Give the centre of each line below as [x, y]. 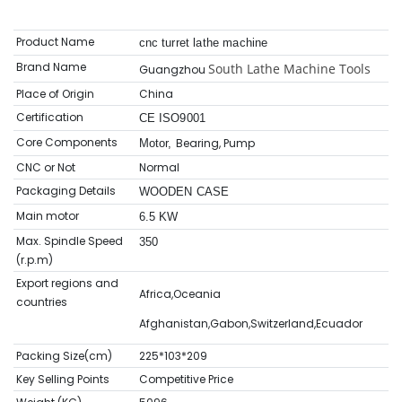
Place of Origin [55, 94]
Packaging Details [66, 191]
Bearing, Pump [215, 144]
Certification [49, 118]
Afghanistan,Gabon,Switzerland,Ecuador [250, 324]
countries [41, 302]
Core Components [66, 143]
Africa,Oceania [179, 294]
